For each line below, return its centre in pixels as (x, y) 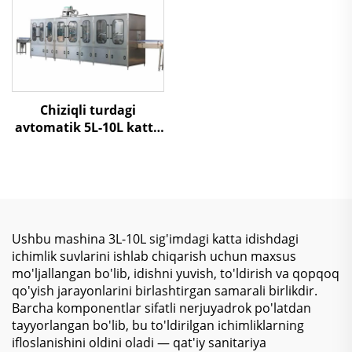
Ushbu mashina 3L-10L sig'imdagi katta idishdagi (155, 238)
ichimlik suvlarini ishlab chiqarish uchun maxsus (154, 256)
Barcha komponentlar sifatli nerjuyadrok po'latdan (161, 308)
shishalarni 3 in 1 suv (88, 144)
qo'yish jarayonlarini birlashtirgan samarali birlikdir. (165, 290)
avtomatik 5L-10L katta (88, 127)
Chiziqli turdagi (88, 110)
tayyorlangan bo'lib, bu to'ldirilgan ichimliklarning (158, 325)
